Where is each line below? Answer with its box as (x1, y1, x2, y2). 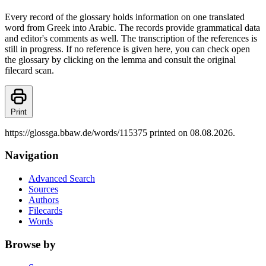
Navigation (5, 149, 59, 162)
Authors (28, 195, 59, 205)
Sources (28, 184, 58, 195)
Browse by (5, 237, 56, 251)
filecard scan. (5, 65, 54, 75)
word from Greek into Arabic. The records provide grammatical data (5, 22, 260, 33)
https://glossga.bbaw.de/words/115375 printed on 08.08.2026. (5, 127, 235, 138)
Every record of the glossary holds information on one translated (5, 11, 245, 22)
